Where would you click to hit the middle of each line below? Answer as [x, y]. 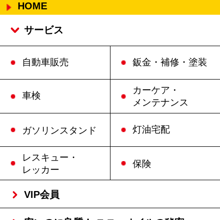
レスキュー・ [50, 157]
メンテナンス [160, 103]
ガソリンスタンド [59, 130]
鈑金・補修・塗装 [170, 62]
